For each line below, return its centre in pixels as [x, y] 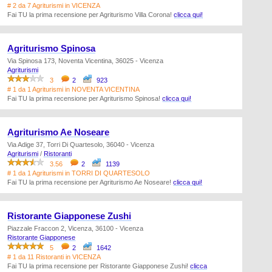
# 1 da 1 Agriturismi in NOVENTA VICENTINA [73, 89]
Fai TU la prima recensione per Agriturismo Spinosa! [85, 98]
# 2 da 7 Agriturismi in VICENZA [54, 5]
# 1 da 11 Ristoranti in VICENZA [54, 257]
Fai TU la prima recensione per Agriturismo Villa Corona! [90, 15]
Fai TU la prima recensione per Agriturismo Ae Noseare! [90, 182]
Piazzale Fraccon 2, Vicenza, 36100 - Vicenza [75, 228]
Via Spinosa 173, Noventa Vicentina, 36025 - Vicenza [85, 61]
